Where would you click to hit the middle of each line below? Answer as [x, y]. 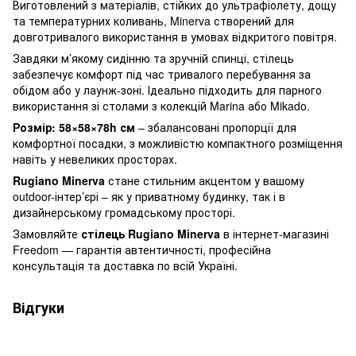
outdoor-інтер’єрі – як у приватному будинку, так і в [149, 196]
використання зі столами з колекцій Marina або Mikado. [161, 105]
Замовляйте [47, 233]
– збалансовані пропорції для [216, 127]
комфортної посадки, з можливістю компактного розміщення [178, 143]
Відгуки [39, 307]
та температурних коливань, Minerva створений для [153, 20]
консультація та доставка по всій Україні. [125, 265]
